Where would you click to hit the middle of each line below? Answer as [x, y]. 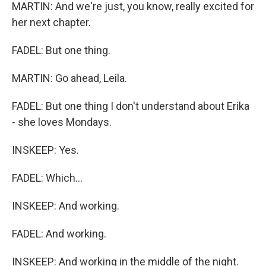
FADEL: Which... [47, 178]
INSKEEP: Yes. [45, 150]
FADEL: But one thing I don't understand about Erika [131, 106]
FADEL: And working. [59, 234]
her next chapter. [51, 22]
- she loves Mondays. [62, 122]
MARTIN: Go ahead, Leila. [69, 78]
